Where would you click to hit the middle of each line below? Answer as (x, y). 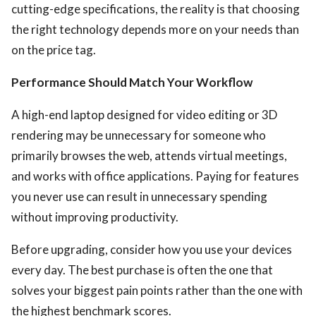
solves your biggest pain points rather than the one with (157, 290)
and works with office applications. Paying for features (155, 176)
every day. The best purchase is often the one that (142, 270)
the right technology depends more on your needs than (155, 29)
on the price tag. (54, 50)
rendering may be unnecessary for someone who (139, 135)
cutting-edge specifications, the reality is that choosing (156, 9)
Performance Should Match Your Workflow (132, 82)
